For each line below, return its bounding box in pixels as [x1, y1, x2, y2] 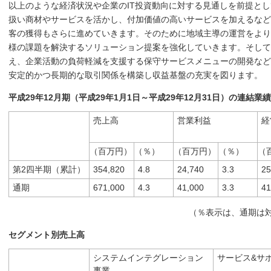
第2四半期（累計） [13, 164, 85, 174]
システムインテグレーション [93, 252, 203, 263]
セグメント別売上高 [8, 229, 85, 240]
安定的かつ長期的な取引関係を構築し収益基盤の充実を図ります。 [8, 70, 263, 80]
